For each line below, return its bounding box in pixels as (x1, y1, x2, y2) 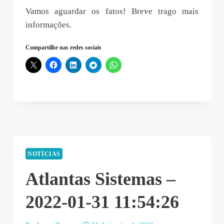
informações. (25, 20, 71, 30)
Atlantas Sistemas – (25, 169, 175, 189)
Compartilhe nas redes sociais (25, 44, 101, 51)
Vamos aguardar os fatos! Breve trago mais (25, 6, 198, 16)
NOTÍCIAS (27, 150, 61, 157)
